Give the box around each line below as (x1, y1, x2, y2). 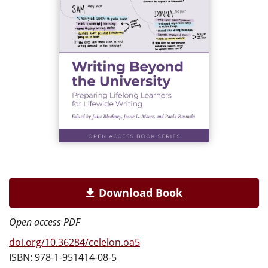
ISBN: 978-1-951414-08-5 (9, 250, 117, 264)
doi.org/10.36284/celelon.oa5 (9, 235, 140, 249)
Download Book (98, 185, 182, 200)
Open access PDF (9, 215, 80, 229)
